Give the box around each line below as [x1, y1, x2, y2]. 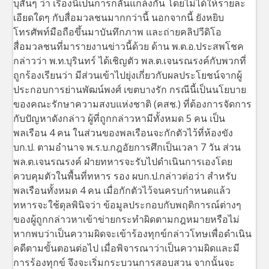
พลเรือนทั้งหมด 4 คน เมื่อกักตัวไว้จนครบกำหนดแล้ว [13, 183, 231, 197]
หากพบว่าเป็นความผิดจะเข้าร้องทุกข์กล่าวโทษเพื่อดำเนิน [13, 226, 252, 240]
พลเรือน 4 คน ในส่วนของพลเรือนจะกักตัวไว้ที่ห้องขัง [13, 125, 234, 139]
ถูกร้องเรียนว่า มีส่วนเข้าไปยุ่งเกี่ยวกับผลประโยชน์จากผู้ [13, 68, 243, 82]
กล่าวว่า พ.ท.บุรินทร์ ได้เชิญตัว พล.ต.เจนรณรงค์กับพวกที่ [13, 53, 247, 67]
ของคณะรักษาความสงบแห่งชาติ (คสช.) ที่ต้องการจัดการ [13, 97, 252, 110]
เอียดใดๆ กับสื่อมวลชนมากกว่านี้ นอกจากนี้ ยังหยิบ [13, 10, 225, 24]
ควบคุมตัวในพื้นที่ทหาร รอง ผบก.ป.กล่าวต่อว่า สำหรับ [13, 169, 237, 183]
